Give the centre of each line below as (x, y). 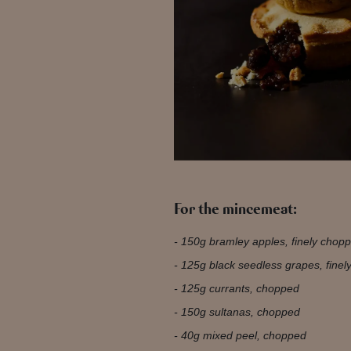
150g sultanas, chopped (240, 312)
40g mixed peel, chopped (243, 335)
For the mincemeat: (237, 209)
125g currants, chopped (240, 288)
